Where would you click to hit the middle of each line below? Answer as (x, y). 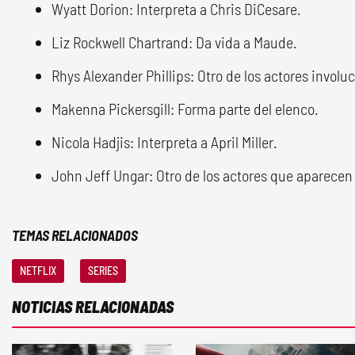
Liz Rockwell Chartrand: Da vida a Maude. (174, 42)
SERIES (103, 270)
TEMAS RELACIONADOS (75, 235)
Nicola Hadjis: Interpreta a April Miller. (164, 141)
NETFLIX (38, 270)
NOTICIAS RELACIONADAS (93, 306)
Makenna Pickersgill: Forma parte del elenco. (185, 108)
